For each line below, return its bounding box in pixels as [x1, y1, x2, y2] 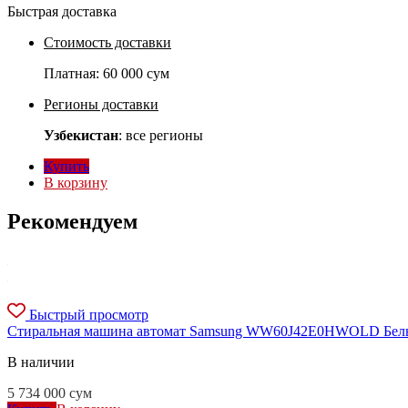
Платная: [44, 66, 103, 82]
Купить [44, 158, 89, 175]
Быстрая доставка [7, 4, 117, 20]
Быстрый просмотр [29, 307, 148, 323]
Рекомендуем [7, 209, 138, 234]
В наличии [7, 354, 75, 371]
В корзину [44, 175, 107, 191]
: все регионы [118, 127, 203, 144]
